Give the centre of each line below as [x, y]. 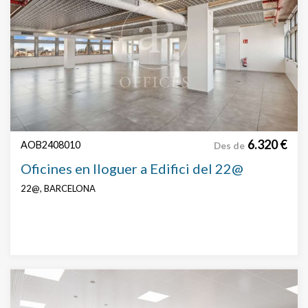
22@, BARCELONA [58, 189]
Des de [229, 146]
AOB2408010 [51, 145]
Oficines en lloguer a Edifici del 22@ [132, 169]
